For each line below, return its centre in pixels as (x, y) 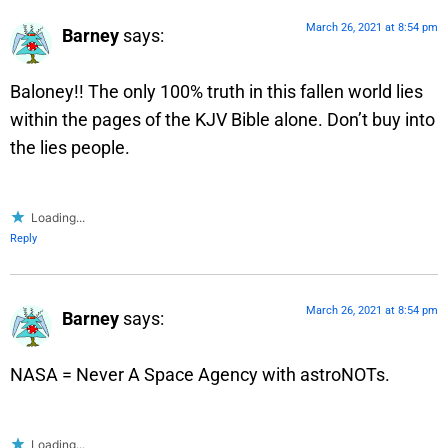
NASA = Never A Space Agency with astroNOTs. (200, 375)
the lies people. (70, 147)
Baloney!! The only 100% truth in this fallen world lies (216, 91)
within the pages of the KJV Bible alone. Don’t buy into (222, 119)
